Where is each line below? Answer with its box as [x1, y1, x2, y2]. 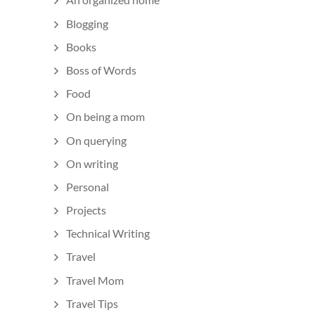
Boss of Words [66, 63, 136, 77]
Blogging [66, 16, 108, 30]
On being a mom [66, 110, 145, 124]
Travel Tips [66, 296, 118, 310]
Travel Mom [66, 273, 124, 287]
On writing [66, 156, 118, 170]
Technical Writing [66, 226, 150, 240]
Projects [66, 203, 106, 217]
